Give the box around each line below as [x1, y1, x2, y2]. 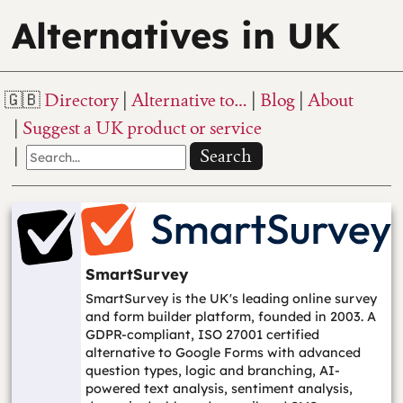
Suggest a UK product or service [22, 116, 262, 140]
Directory [43, 88, 119, 112]
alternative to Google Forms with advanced [85, 345, 361, 362]
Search [200, 144, 253, 168]
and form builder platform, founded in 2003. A [85, 309, 376, 326]
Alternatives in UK [12, 12, 341, 58]
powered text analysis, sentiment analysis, [85, 381, 353, 398]
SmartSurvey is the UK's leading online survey [85, 291, 377, 308]
